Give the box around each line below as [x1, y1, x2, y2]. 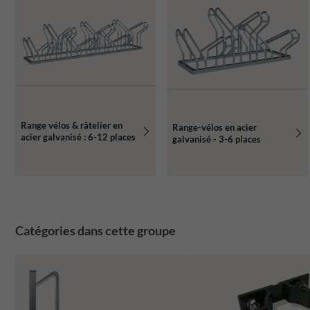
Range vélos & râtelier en [21, 120, 122, 131]
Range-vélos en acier [172, 121, 257, 133]
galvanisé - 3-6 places [172, 133, 262, 145]
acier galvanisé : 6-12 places [21, 131, 136, 143]
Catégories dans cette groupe [15, 223, 176, 239]
